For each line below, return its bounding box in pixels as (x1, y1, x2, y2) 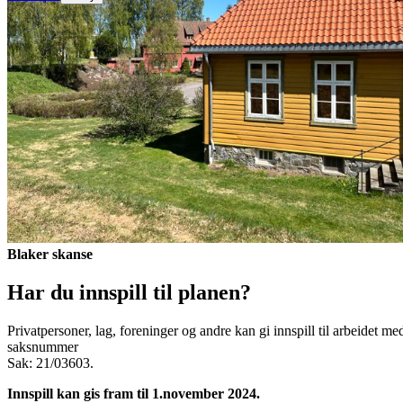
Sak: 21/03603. (7, 355, 97, 372)
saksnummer (7, 339, 78, 355)
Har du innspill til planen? (7, 281, 256, 305)
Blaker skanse (7, 246, 93, 263)
